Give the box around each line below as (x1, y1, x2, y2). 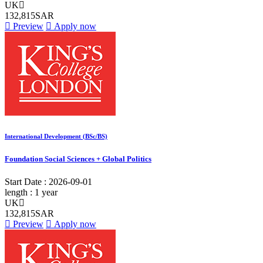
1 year (35, 187, 58, 197)
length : (5, 187, 35, 197)
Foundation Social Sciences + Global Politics (5, 154, 151, 163)
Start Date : (5, 176, 49, 187)
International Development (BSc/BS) (5, 132, 107, 140)
